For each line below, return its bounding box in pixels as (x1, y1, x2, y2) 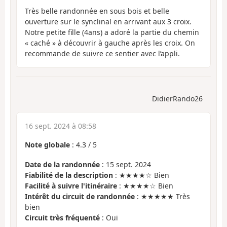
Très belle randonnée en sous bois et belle (25, 6, 169, 16)
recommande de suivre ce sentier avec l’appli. (25, 48, 180, 58)
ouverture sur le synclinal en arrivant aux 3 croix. (25, 16, 192, 26)
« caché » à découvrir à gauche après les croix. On (25, 37, 195, 48)
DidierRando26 (152, 94, 203, 104)
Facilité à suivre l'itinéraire (25, 180, 117, 191)
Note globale (25, 140, 70, 150)
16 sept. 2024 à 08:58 (25, 121, 96, 131)
